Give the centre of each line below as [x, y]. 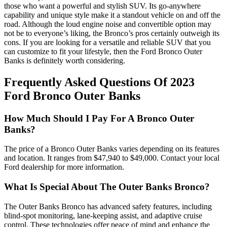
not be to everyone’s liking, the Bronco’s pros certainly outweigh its [112, 33]
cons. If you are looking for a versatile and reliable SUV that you [107, 42]
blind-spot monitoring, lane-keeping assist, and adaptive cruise [103, 215]
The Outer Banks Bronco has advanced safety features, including [108, 206]
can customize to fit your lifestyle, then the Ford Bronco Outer [103, 51]
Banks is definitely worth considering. [65, 60]
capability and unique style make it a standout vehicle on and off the [112, 15]
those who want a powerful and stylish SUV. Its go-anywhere [102, 6]
